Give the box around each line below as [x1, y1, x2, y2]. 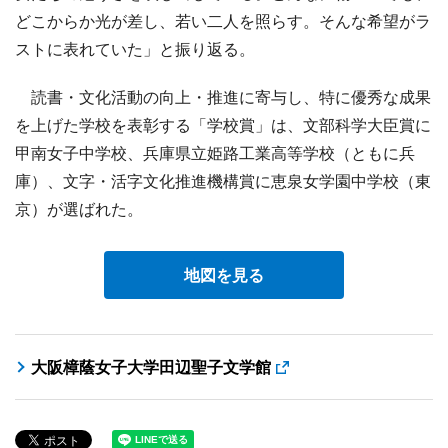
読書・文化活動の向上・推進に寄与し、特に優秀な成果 [15, 86, 431, 107]
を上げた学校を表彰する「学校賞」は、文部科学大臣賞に [15, 114, 431, 135]
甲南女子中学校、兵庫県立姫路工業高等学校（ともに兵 [15, 142, 415, 163]
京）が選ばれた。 [15, 198, 143, 219]
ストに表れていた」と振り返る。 [15, 38, 255, 59]
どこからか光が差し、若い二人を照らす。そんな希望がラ [15, 10, 431, 31]
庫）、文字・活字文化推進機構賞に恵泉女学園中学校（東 [15, 170, 431, 191]
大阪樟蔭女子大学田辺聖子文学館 [31, 356, 271, 377]
